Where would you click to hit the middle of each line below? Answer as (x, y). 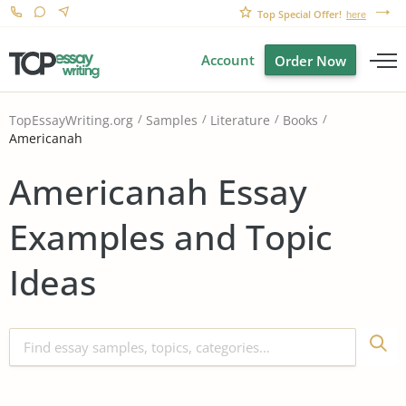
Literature (240, 121)
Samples (172, 121)
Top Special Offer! (300, 14)
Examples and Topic (171, 236)
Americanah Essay (158, 191)
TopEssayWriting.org (71, 121)
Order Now (310, 61)
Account (228, 60)
